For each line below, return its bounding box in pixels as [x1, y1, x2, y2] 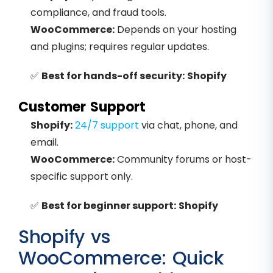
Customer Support [18, 97, 146, 117]
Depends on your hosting [115, 23, 236, 37]
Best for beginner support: [41, 199, 176, 213]
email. [30, 135, 58, 150]
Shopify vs [18, 224, 110, 250]
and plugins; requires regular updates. [30, 40, 209, 54]
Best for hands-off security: [41, 69, 185, 83]
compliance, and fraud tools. [30, 5, 166, 20]
